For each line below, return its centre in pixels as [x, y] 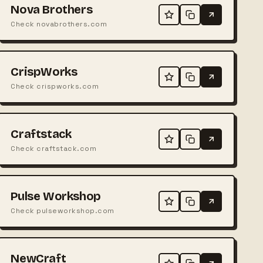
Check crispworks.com [55, 86]
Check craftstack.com [54, 148]
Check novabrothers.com [59, 24]
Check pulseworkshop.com [63, 210]
